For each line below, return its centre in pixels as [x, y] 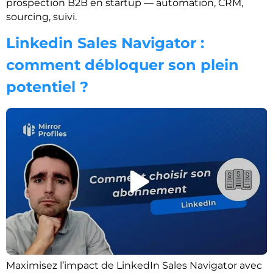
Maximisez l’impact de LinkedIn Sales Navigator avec [134, 266]
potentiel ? [47, 87]
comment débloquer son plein [122, 65]
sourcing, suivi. [41, 16]
